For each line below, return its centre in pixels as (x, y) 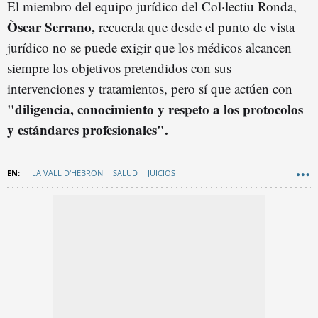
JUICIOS (161, 172)
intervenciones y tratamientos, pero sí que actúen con (150, 88)
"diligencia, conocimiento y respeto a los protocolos (155, 109)
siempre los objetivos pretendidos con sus (119, 67)
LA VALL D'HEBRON (67, 172)
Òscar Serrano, (51, 26)
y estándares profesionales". (88, 129)
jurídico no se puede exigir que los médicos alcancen (149, 47)
